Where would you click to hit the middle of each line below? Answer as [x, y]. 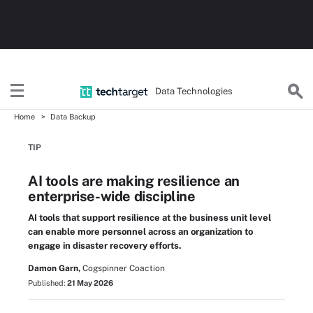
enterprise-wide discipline [112, 196]
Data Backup [73, 117]
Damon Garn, [54, 268]
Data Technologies [194, 91]
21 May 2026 [90, 283]
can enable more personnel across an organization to [140, 232]
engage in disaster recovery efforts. [105, 246]
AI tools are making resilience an [134, 181]
